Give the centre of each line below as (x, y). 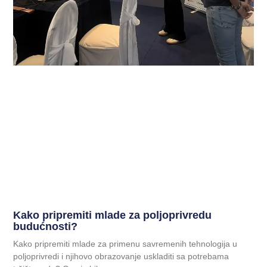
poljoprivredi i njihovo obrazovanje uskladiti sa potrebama (121, 256)
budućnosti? (46, 226)
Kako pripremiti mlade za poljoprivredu (113, 215)
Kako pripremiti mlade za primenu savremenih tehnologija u (125, 243)
